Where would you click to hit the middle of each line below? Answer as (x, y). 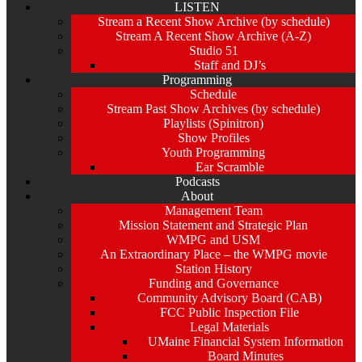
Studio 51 (213, 51)
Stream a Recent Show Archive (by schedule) (213, 22)
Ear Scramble (229, 167)
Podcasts (197, 182)
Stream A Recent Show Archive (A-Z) (213, 36)
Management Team (213, 211)
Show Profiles (213, 138)
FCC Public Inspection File (229, 313)
